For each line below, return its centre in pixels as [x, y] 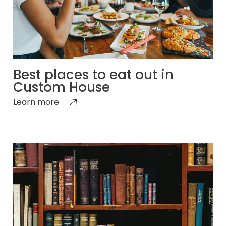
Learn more [36, 102]
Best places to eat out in [93, 74]
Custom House [62, 87]
